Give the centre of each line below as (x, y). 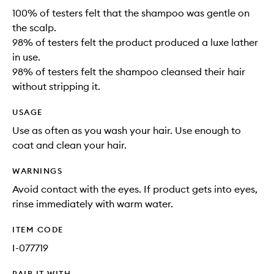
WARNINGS (37, 171)
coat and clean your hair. (69, 145)
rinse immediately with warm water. (93, 204)
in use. (26, 57)
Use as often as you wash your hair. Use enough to (127, 130)
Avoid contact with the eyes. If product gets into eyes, (135, 189)
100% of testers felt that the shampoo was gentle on (131, 13)
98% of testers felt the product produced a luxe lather (135, 42)
